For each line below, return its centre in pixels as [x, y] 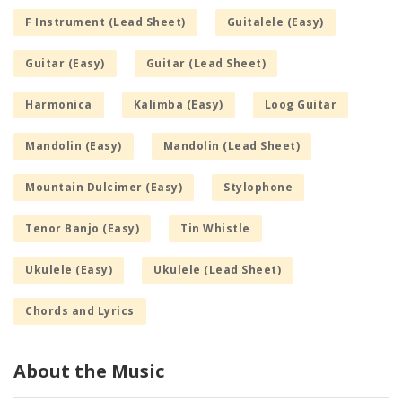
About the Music [89, 371]
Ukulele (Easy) [69, 270]
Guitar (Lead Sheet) [205, 64]
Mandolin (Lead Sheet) [231, 146]
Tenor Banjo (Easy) [82, 229]
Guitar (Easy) [65, 64]
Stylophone [258, 188]
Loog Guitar [300, 105]
